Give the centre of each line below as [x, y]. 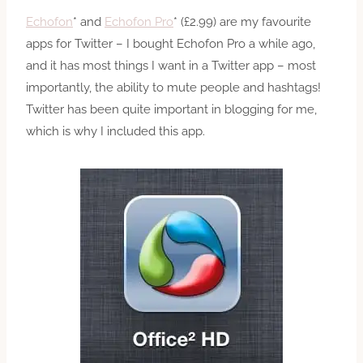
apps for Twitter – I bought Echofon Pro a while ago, [171, 43]
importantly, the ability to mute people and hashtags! [173, 87]
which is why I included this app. [115, 131]
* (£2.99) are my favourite [242, 21]
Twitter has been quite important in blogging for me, [171, 109]
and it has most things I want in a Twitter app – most [171, 65]
